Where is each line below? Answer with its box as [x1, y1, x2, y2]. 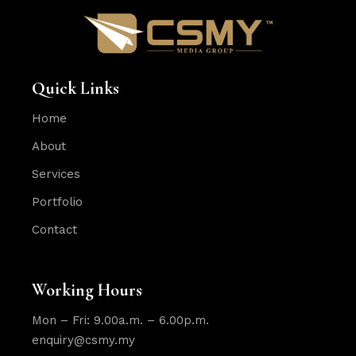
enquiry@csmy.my [32, 332, 136, 347]
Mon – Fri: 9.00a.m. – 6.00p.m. [32, 312, 210, 327]
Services [32, 166, 81, 181]
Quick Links [32, 77, 120, 99]
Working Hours [32, 279, 143, 300]
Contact [32, 222, 78, 237]
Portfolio [32, 194, 83, 209]
